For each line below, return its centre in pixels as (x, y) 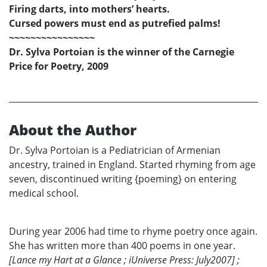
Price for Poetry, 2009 (59, 66)
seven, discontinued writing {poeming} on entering (123, 178)
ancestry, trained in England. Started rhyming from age (132, 164)
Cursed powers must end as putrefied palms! (115, 23)
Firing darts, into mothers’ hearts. (89, 9)
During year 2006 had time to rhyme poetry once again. (133, 231)
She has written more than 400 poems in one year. (122, 245)
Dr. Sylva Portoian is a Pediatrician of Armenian (115, 150)
